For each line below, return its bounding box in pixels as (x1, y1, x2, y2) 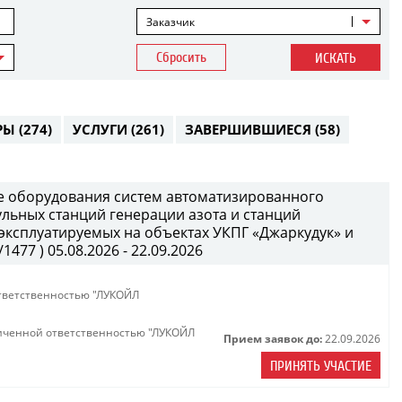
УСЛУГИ (73, 120, 131, 138)
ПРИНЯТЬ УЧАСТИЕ (270, 358, 371, 374)
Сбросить (156, 49, 207, 66)
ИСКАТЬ (314, 50, 356, 66)
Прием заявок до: (223, 332, 322, 345)
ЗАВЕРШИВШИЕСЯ (185, 120, 315, 138)
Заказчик (146, 14, 196, 30)
